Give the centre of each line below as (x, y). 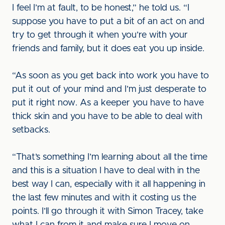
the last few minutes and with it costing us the (104, 198)
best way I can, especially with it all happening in (109, 184)
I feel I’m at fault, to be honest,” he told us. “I (101, 8)
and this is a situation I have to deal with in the (106, 171)
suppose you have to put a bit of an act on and (108, 22)
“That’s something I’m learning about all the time (110, 157)
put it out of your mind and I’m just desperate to (109, 89)
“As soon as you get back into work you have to (110, 76)
